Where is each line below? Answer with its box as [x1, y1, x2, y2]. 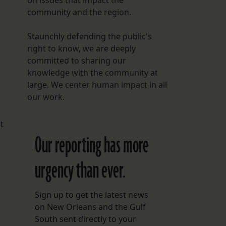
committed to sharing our [27, 55, 126, 67]
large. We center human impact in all [27, 79, 167, 91]
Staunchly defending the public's [27, 31, 152, 42]
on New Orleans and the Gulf [34, 201, 146, 213]
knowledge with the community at [27, 67, 158, 79]
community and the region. [27, 7, 131, 18]
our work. [27, 91, 65, 103]
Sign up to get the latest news [34, 189, 148, 201]
